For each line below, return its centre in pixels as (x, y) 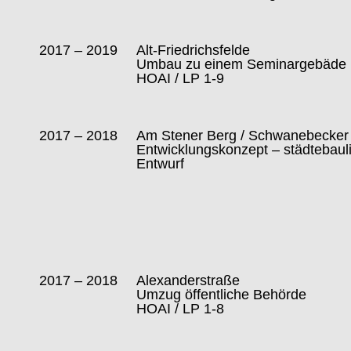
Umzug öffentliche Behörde (222, 295)
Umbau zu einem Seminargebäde (242, 65)
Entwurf (161, 164)
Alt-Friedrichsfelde (194, 51)
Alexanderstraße (188, 281)
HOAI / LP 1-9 (181, 79)
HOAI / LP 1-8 (181, 309)
